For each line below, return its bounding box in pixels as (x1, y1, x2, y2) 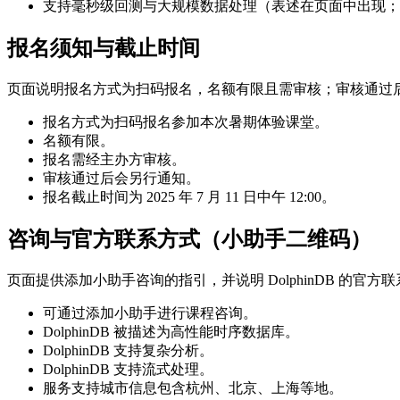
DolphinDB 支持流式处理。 (43, 362, 213, 377)
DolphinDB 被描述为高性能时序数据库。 (43, 324, 299, 339)
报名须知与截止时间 (7, 37, 200, 61)
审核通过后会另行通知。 (43, 171, 200, 187)
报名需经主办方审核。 (43, 152, 186, 168)
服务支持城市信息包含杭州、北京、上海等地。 (43, 380, 343, 396)
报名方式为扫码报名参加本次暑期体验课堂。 (43, 114, 329, 130)
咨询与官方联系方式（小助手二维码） (7, 228, 371, 252)
